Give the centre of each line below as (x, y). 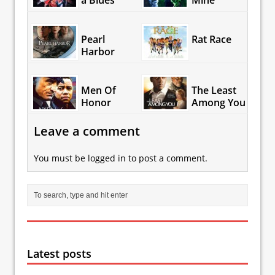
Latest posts (59, 254)
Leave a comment (87, 131)
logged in (107, 158)
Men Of (98, 90)
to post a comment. (167, 158)
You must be (61, 158)
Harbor (98, 51)
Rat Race (211, 39)
